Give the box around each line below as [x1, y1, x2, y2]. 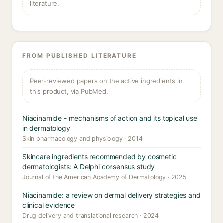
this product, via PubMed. [30, 87, 108, 95]
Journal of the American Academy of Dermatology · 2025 [22, 173, 187, 181]
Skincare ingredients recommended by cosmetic [22, 152, 177, 161]
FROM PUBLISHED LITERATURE [22, 52, 137, 59]
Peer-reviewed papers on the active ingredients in [30, 77, 183, 85]
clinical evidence [22, 201, 75, 209]
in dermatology [22, 124, 70, 132]
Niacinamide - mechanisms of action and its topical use [22, 114, 197, 122]
